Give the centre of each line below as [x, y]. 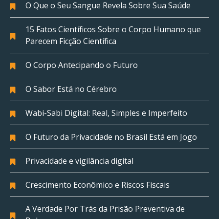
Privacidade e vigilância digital [79, 161]
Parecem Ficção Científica [71, 41]
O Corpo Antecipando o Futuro [82, 65]
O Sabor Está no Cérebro [71, 89]
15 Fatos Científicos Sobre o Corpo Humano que [113, 30]
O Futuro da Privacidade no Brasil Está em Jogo [111, 137]
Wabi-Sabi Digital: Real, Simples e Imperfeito [106, 113]
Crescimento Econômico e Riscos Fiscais [98, 185]
